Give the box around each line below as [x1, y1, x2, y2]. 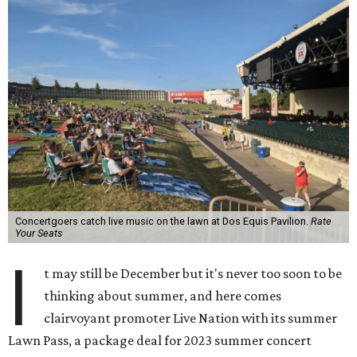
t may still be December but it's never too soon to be [44, 265, 343, 281]
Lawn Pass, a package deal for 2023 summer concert [8, 332, 312, 348]
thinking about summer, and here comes [44, 288, 282, 304]
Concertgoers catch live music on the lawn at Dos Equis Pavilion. [14, 215, 311, 227]
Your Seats [14, 227, 62, 239]
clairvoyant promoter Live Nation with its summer [44, 310, 338, 326]
